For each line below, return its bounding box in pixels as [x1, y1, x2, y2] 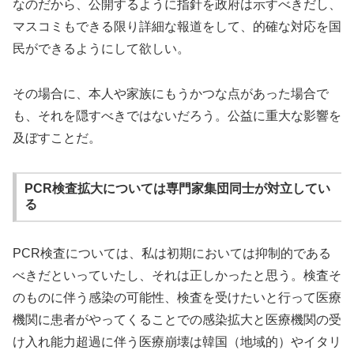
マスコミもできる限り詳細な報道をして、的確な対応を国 [13, 20, 341, 33]
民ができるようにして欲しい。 [13, 42, 190, 55]
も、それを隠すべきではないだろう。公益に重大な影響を [13, 108, 341, 122]
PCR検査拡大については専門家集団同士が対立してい [24, 182, 330, 196]
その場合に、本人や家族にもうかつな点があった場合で [13, 86, 329, 100]
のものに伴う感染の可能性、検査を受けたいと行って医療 [13, 290, 341, 304]
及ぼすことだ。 [13, 130, 101, 145]
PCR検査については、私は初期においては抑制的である [13, 246, 331, 260]
